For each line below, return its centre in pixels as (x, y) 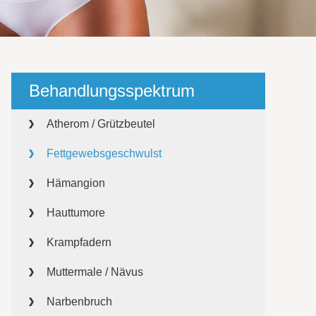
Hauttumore (76, 213)
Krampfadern (79, 242)
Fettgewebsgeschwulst (104, 153)
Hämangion (76, 183)
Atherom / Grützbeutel (101, 124)
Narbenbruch (79, 302)
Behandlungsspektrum (112, 91)
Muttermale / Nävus (95, 272)
